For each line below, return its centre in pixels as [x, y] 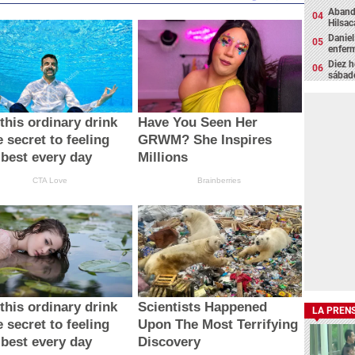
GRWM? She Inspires [204, 139]
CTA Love [50, 180]
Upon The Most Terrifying [218, 325]
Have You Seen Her [197, 122]
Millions [162, 157]
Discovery [169, 342]
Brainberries [219, 180]
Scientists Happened [202, 307]
